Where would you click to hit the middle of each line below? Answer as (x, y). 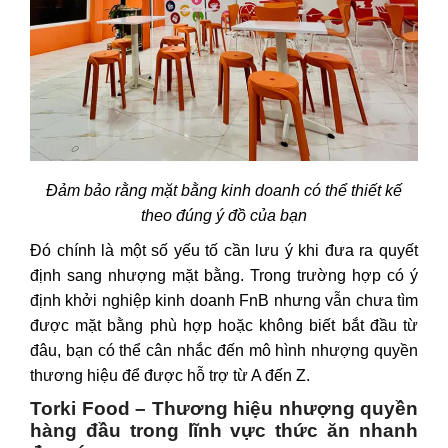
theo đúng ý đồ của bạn (224, 216)
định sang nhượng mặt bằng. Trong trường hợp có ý (224, 276)
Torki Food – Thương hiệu (154, 409)
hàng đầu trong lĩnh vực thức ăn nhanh (224, 431)
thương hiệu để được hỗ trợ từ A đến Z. (170, 376)
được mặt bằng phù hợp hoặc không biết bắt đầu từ (224, 326)
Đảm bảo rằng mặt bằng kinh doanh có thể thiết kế (224, 191)
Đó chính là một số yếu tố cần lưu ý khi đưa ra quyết (224, 251)
